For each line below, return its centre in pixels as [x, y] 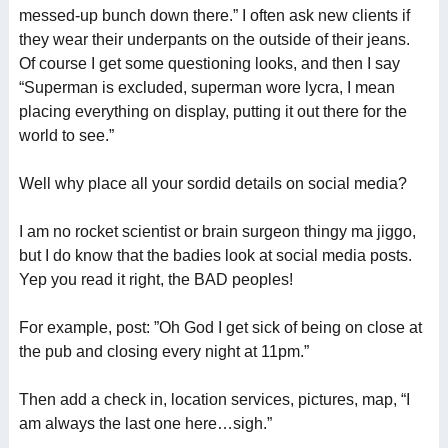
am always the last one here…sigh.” [145, 423]
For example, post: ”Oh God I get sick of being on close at [220, 327]
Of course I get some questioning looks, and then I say [209, 63]
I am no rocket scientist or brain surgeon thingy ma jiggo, [217, 231]
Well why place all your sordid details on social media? [212, 183]
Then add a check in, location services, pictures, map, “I [214, 399]
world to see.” [66, 135]
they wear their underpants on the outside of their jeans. [214, 39]
